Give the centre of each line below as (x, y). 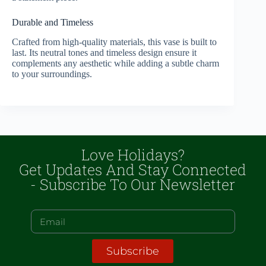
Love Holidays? (133, 155)
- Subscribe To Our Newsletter (133, 184)
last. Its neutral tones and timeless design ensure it (104, 52)
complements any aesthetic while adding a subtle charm (115, 63)
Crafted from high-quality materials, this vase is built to (114, 42)
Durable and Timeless (53, 22)
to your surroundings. (52, 74)
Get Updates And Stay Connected (133, 170)
